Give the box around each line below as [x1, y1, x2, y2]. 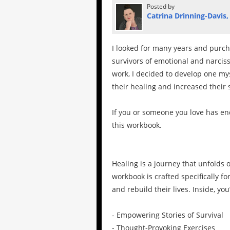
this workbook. [112, 120, 162, 130]
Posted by [147, 2, 175, 11]
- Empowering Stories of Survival [112, 209, 223, 220]
